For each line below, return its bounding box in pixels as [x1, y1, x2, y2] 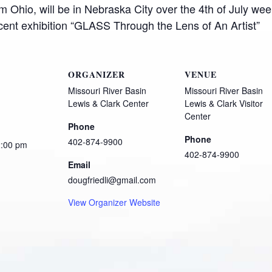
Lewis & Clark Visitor [185, 97, 263, 109]
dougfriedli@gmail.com [68, 174, 156, 186]
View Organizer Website [68, 196, 160, 208]
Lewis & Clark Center [68, 97, 149, 109]
